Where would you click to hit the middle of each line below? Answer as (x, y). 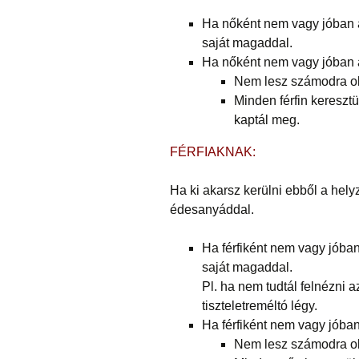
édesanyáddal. (212, 210)
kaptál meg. (267, 120)
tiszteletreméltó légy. (260, 306)
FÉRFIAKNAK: (213, 152)
